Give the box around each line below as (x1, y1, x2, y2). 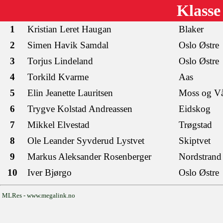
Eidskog (179, 104, 211, 114)
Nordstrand (179, 151, 222, 162)
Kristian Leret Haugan (27, 24, 111, 34)
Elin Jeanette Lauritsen (27, 88, 113, 98)
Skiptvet (179, 135, 211, 146)
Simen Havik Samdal (27, 40, 109, 50)
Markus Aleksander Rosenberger (27, 151, 151, 162)
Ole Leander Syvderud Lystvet (27, 135, 144, 146)
